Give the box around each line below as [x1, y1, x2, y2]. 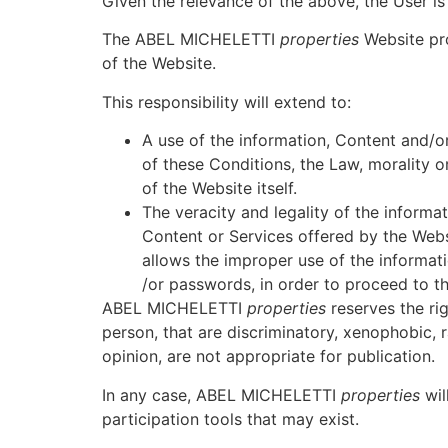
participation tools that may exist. [102, 408, 359, 429]
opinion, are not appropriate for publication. [102, 346, 435, 367]
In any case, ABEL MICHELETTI [102, 384, 341, 405]
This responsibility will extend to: [102, 91, 351, 112]
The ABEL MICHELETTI [102, 29, 280, 50]
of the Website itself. [142, 178, 297, 199]
